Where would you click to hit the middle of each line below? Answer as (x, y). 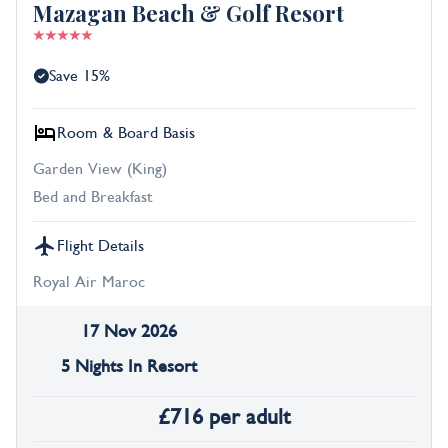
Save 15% (79, 76)
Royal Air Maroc (89, 282)
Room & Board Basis (126, 133)
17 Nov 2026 (128, 332)
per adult (249, 417)
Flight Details (100, 246)
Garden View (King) (100, 169)
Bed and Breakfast (92, 197)
